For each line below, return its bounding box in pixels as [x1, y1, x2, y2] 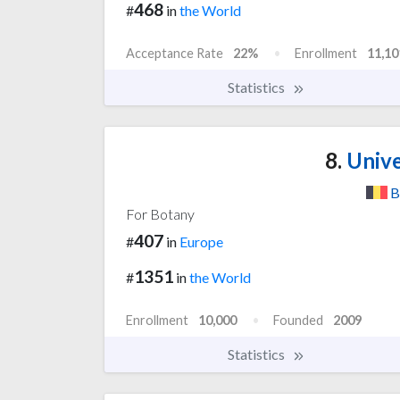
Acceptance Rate [126, 45, 223, 61]
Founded [273, 312, 323, 329]
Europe [179, 232, 223, 250]
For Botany [126, 204, 195, 222]
